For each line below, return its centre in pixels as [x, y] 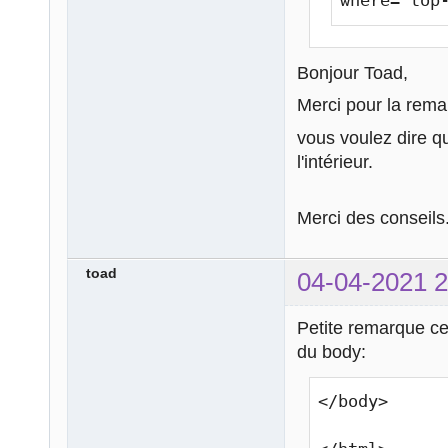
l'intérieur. [335, 161]
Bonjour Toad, [352, 72]
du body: [331, 351]
